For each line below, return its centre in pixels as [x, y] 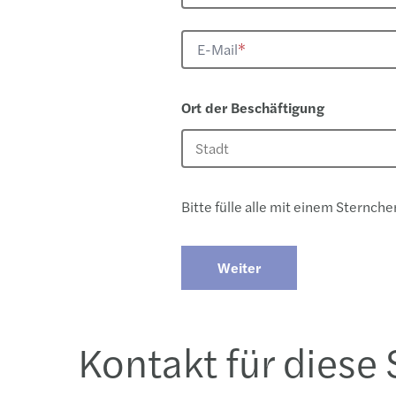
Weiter [239, 267]
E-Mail [217, 49]
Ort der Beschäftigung [252, 107]
